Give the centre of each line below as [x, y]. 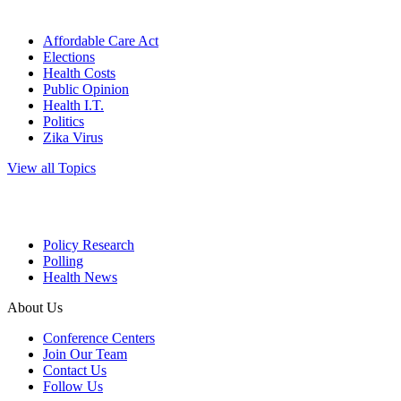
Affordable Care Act [101, 41]
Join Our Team [85, 354]
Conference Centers [99, 338]
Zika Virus [73, 138]
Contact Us [75, 371]
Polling [63, 261]
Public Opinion [86, 90]
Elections [69, 57]
